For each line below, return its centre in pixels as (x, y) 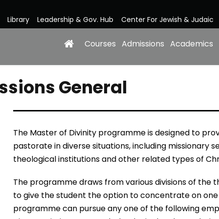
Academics (192, 44)
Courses (100, 44)
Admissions (143, 44)
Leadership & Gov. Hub (75, 20)
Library (18, 20)
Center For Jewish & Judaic (167, 20)
